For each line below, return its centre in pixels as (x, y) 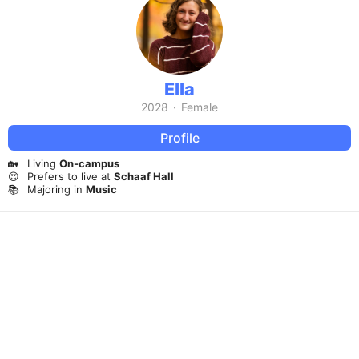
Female (200, 107)
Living (43, 164)
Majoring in (56, 189)
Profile (179, 137)
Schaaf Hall (144, 176)
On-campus (89, 164)
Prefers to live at (71, 176)
